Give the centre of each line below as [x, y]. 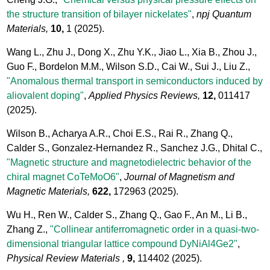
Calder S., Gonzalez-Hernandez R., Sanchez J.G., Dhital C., [135, 148]
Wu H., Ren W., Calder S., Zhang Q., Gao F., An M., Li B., [127, 215]
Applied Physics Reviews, [145, 95]
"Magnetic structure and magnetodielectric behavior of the [129, 162]
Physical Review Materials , [66, 258]
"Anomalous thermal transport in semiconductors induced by [135, 81]
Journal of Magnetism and [180, 177]
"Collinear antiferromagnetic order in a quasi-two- [155, 229]
